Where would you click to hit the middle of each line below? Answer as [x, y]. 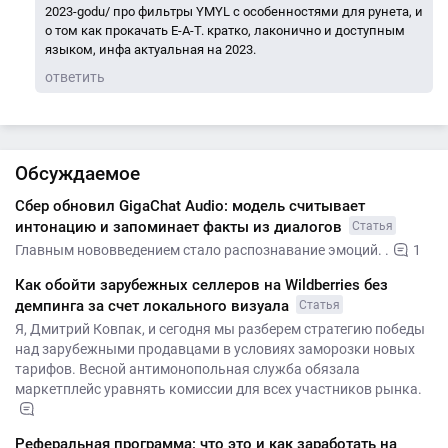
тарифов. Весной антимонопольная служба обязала [187, 369]
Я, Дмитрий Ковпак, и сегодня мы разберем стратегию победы [220, 329]
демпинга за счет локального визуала [154, 306]
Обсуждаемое [77, 173]
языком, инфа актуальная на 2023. [150, 49]
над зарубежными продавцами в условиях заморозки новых [215, 349]
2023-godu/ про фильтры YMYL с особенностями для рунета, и [234, 11]
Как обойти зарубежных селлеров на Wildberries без [201, 285]
